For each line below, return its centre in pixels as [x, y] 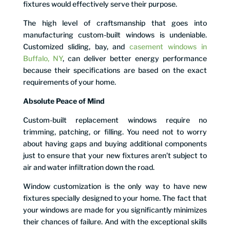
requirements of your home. [69, 82]
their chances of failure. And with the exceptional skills [115, 221]
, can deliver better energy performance [135, 58]
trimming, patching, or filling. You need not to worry [115, 131]
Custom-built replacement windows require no [115, 120]
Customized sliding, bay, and [76, 46]
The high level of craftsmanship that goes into [115, 23]
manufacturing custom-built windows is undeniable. [115, 34]
